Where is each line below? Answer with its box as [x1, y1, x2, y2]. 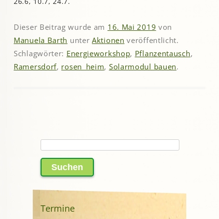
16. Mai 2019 [107, 22, 156, 32]
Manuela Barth [14, 35, 68, 45]
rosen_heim [61, 62, 105, 72]
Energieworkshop [66, 48, 131, 59]
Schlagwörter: [14, 48, 66, 59]
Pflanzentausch [134, 48, 191, 59]
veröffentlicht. [124, 35, 179, 45]
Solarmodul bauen [109, 62, 177, 72]
